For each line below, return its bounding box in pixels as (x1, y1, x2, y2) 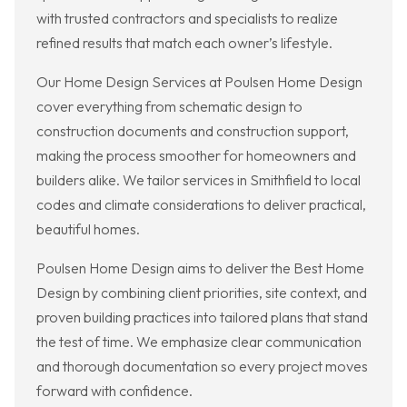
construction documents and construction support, (36, 122, 349, 141)
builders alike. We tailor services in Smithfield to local (36, 171, 361, 190)
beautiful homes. (36, 220, 140, 239)
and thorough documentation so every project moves (36, 357, 368, 376)
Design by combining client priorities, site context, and (36, 283, 367, 303)
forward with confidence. (36, 382, 193, 401)
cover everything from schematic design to (36, 97, 303, 116)
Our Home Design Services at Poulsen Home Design (36, 73, 362, 92)
